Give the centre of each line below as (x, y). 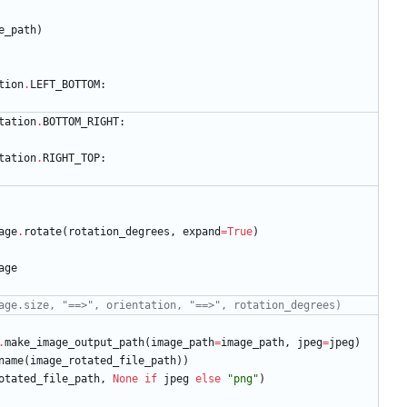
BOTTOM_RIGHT (81, 122)
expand (202, 232)
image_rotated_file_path (103, 361)
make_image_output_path (74, 343)
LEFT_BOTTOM (65, 85)
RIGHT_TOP (71, 159)
